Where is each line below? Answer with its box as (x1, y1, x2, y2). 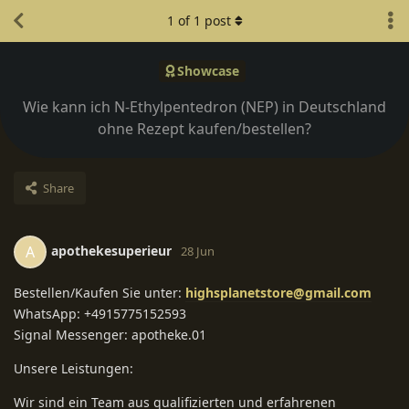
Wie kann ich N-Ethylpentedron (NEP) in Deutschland (23, 96, 386, 117)
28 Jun (181, 242, 215, 259)
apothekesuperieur (51, 241, 172, 259)
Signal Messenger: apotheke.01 (14, 325, 206, 343)
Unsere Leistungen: (14, 359, 133, 377)
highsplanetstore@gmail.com (185, 283, 372, 301)
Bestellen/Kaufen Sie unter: (14, 283, 185, 301)
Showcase (177, 62, 239, 80)
